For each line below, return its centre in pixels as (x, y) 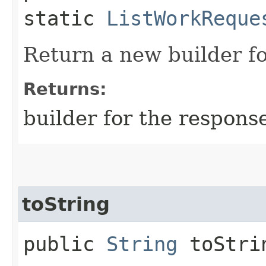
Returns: (65, 89)
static (65, 18)
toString (66, 204)
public (65, 244)
